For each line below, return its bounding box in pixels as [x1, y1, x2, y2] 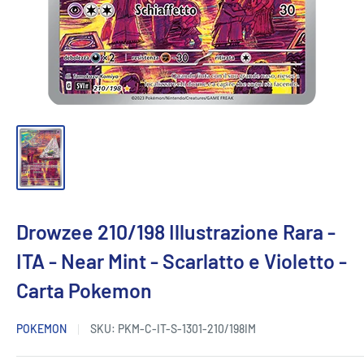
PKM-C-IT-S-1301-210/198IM [118, 322, 256, 336]
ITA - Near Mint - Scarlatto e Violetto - [16, 249, 347, 274]
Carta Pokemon [16, 278, 152, 303]
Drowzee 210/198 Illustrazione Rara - [16, 219, 336, 245]
